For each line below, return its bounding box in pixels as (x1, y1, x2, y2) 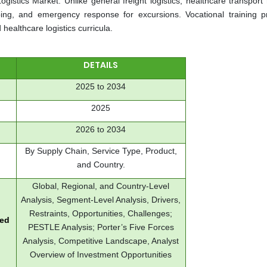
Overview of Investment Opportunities (30, 250, 172, 260)
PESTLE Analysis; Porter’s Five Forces (27, 222, 174, 232)
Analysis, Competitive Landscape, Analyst (23, 236, 179, 246)
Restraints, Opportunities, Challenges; (29, 209, 172, 219)
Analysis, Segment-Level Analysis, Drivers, (21, 195, 181, 205)
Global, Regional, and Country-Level (32, 181, 169, 191)
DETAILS (83, 59, 118, 72)
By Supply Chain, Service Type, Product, (24, 146, 177, 156)
